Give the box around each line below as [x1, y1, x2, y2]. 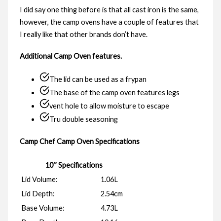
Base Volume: [21, 203, 65, 212]
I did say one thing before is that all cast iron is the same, [19, 5, 199, 14]
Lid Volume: [21, 175, 58, 184]
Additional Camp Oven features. [19, 52, 122, 61]
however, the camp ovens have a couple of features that [19, 18, 199, 26]
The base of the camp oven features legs [49, 88, 180, 97]
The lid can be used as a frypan [49, 75, 147, 84]
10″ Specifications [45, 160, 103, 169]
